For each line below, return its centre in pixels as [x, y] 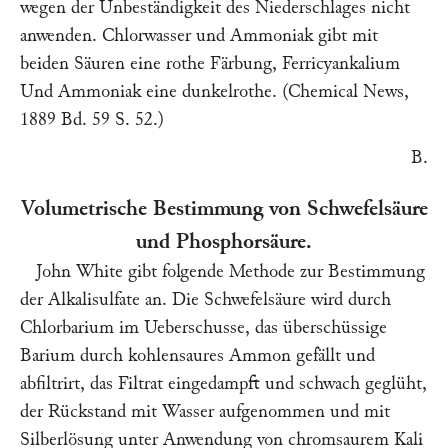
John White [79, 271]
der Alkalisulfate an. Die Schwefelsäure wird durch [205, 299]
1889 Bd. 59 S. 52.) [92, 119]
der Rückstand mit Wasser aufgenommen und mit [205, 411]
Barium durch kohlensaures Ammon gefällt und [197, 355]
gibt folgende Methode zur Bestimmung [274, 271]
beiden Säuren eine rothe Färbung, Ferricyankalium [210, 63]
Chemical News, [348, 91]
